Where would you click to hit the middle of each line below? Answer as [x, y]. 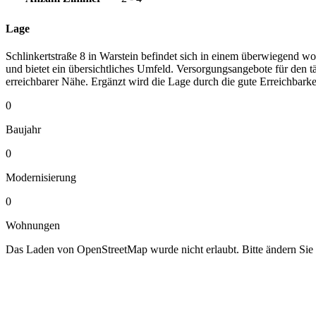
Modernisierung [41, 177]
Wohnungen [33, 225]
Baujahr [23, 129]
